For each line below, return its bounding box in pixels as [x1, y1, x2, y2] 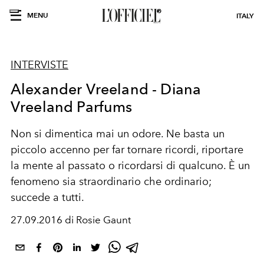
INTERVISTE [11, 58, 68, 71]
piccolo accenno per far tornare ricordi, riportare [11, 143, 243, 156]
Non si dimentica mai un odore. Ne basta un [11, 127, 225, 140]
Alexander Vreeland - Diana [11, 80, 202, 98]
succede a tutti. [11, 191, 84, 204]
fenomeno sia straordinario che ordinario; [11, 175, 212, 188]
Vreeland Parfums [11, 98, 133, 115]
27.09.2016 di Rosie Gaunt [11, 214, 131, 226]
